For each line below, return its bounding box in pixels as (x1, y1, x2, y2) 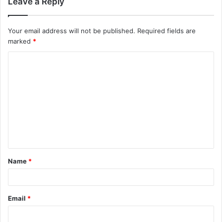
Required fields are (137, 27, 196, 35)
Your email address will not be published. (8, 27, 135, 35)
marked (8, 37, 33, 46)
